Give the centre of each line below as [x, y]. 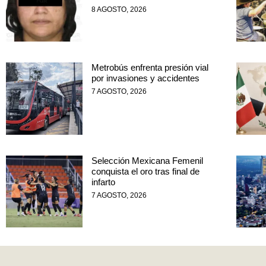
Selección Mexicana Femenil [147, 160]
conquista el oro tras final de [145, 171]
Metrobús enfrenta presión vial [150, 68]
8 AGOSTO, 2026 [119, 10]
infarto [103, 182]
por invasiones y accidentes [145, 78]
